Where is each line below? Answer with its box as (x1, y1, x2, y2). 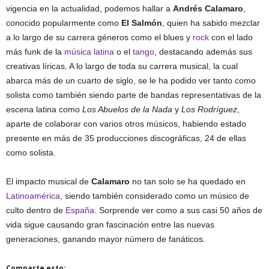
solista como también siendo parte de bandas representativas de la (6, 90, 261, 100)
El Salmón (121, 18, 162, 28)
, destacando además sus (154, 47, 252, 56)
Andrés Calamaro (173, 4, 243, 13)
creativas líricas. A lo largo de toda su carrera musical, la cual (6, 61, 238, 71)
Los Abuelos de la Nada (82, 104, 172, 114)
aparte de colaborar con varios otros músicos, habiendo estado (6, 119, 246, 128)
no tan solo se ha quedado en (130, 177, 246, 186)
